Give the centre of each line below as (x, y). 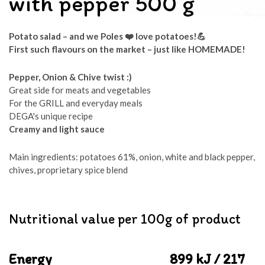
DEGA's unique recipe (51, 116)
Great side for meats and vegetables (80, 90)
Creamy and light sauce (57, 129)
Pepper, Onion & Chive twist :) (70, 77)
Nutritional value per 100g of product (125, 219)
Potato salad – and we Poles (66, 36)
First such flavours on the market (77, 49)
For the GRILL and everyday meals (76, 103)
